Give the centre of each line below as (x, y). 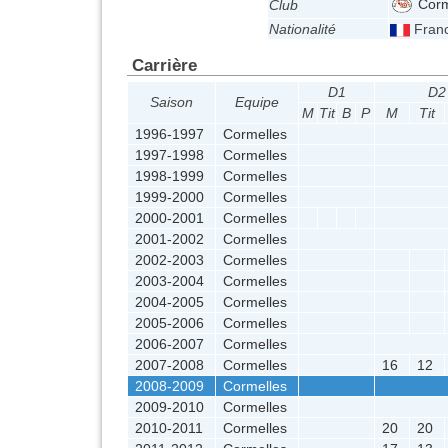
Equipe (257, 102)
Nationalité (302, 29)
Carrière (164, 65)
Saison (171, 102)
